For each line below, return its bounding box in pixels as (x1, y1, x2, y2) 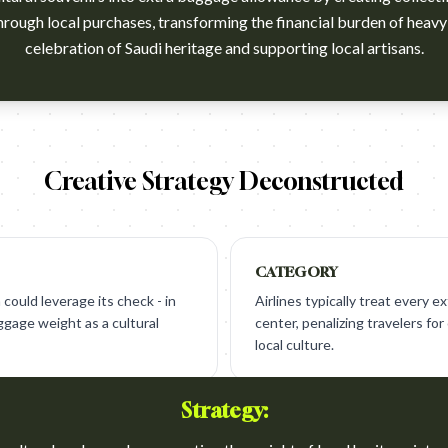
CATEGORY (255, 263, 339, 280)
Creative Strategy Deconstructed (44, 167, 404, 195)
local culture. (255, 336, 334, 353)
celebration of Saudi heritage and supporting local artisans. (24, 38, 424, 57)
